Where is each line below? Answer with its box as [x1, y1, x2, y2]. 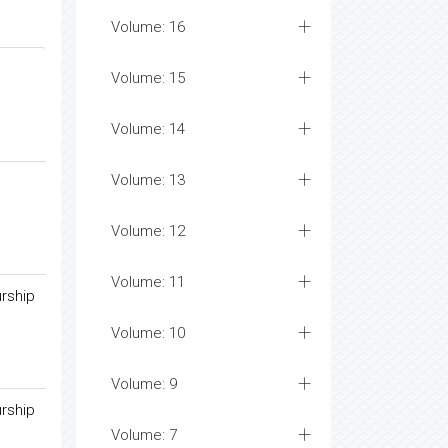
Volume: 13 [111, 171, 185, 189]
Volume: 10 [111, 324, 185, 342]
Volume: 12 [111, 222, 185, 240]
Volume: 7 [111, 426, 177, 444]
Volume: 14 [111, 120, 185, 138]
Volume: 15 [111, 69, 185, 87]
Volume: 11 [111, 273, 185, 291]
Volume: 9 [111, 375, 177, 393]
